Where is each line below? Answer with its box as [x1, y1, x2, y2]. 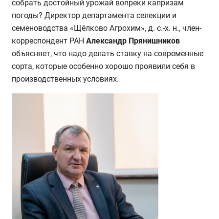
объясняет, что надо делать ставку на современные [12, 48, 203, 58]
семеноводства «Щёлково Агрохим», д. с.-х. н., [12, 23, 180, 33]
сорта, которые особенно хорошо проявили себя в [12, 61, 195, 71]
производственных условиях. [12, 74, 119, 84]
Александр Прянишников [86, 36, 180, 45]
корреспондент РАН [12, 36, 86, 45]
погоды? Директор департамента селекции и [12, 10, 176, 20]
